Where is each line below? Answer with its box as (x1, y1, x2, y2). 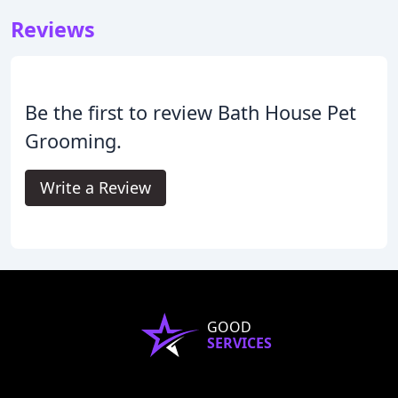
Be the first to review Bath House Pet (25, 99, 356, 125)
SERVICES (206, 332, 272, 353)
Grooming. (25, 127, 122, 154)
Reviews (11, 14, 95, 44)
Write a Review (40, 176, 151, 198)
